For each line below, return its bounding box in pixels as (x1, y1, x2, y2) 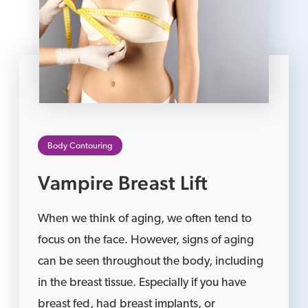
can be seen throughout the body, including (38, 256, 264, 268)
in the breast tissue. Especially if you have (38, 277, 247, 289)
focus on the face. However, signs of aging (38, 234, 254, 247)
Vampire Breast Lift (38, 171, 208, 195)
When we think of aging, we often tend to (38, 213, 252, 225)
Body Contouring (47, 142, 113, 151)
